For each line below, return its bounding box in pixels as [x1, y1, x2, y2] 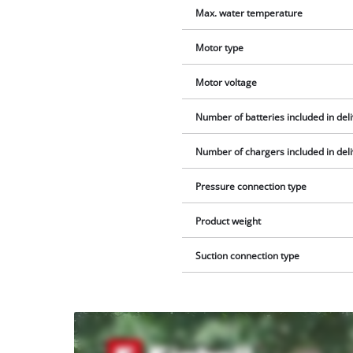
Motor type [195, 42, 244, 54]
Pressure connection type [195, 180, 307, 193]
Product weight [195, 215, 262, 228]
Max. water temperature [195, 7, 303, 20]
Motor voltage [195, 76, 258, 89]
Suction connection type [195, 250, 300, 262]
